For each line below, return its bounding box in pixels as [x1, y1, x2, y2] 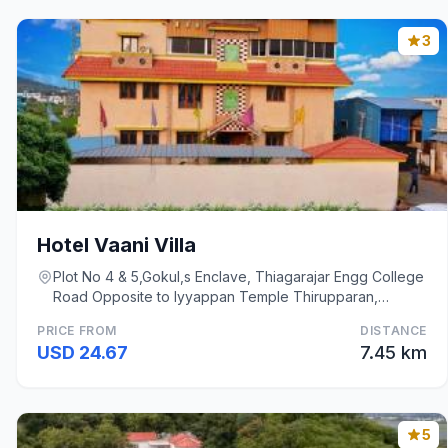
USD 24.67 [37, 342, 128, 363]
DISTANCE [360, 323, 427, 338]
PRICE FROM [37, 323, 117, 338]
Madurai [53, 308, 106, 325]
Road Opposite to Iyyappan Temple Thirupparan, [53, 288, 378, 305]
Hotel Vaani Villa [37, 233, 196, 257]
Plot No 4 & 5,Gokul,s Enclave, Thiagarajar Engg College [53, 268, 424, 285]
